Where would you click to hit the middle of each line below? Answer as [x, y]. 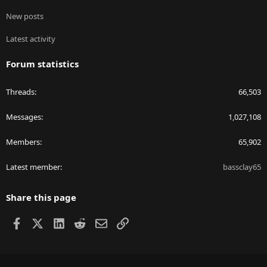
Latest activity [31, 39]
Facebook [41, 222]
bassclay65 [242, 167]
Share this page [41, 198]
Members [23, 142]
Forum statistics [42, 64]
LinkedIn [82, 222]
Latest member [33, 167]
